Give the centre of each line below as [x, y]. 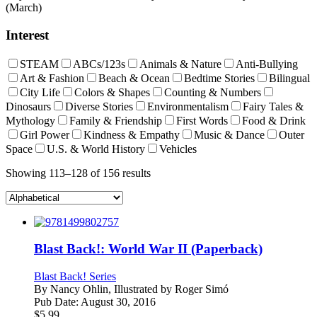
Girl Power [45, 134]
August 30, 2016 [117, 302]
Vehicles [178, 149]
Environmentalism [188, 106]
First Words [202, 120]
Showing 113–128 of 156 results [78, 173]
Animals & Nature [180, 64]
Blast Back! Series [75, 277]
